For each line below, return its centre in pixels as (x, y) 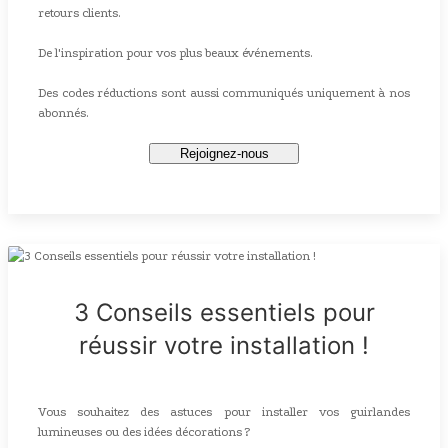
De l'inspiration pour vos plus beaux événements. (175, 52)
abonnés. (65, 112)
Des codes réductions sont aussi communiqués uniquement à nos (224, 92)
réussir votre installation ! (224, 345)
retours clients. (79, 12)
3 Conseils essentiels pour (224, 312)
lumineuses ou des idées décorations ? (144, 431)
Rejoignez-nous (224, 153)
